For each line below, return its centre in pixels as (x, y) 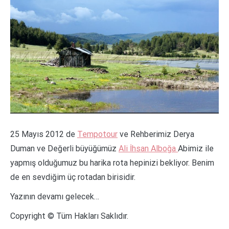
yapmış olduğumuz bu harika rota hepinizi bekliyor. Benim (112, 163)
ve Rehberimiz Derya (156, 134)
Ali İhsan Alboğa (148, 148)
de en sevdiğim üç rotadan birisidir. (73, 177)
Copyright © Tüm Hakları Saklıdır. (69, 216)
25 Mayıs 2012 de (44, 134)
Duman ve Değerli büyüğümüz (64, 148)
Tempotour (97, 134)
